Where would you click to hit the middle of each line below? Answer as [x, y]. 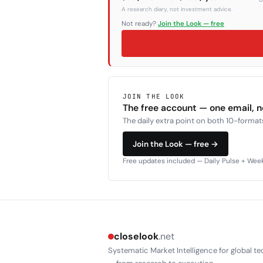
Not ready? [140, 24]
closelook [136, 237]
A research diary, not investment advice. [177, 9]
